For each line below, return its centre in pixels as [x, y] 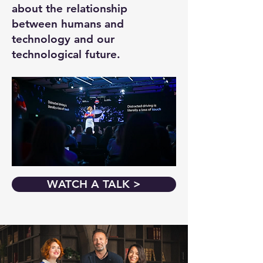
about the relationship [70, 9]
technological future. [70, 54]
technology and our [63, 39]
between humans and [68, 24]
